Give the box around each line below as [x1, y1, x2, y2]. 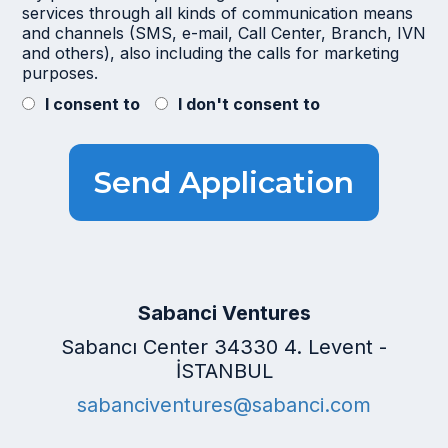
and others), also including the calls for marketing [21, 43, 399, 63]
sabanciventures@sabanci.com [77, 393, 371, 417]
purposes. [21, 63, 98, 83]
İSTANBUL [175, 359, 273, 383]
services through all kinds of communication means [21, 3, 413, 23]
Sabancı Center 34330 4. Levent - [61, 335, 387, 359]
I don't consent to [177, 94, 320, 114]
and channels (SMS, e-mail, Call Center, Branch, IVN [21, 23, 426, 43]
